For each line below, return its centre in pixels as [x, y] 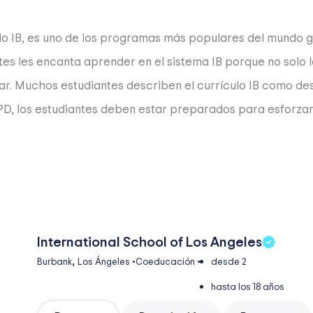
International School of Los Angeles [150, 242]
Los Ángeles [104, 262]
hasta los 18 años [248, 287]
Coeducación [165, 262]
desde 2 [229, 262]
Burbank [54, 262]
